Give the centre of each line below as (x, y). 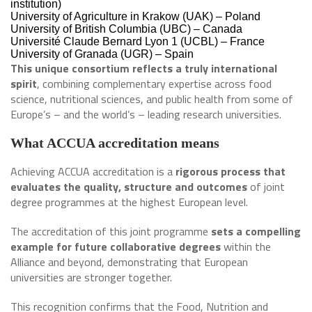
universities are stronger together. (97, 277)
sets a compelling (256, 231)
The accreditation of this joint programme (111, 231)
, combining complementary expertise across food (154, 84)
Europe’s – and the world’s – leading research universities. (146, 114)
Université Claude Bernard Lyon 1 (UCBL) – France (138, 41)
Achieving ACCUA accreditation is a (93, 171)
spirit (24, 84)
